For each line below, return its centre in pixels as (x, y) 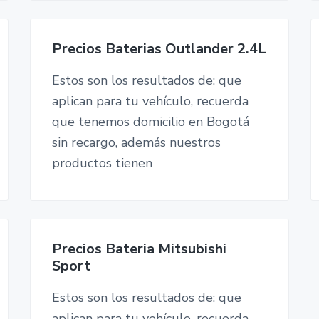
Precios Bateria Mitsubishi (139, 249)
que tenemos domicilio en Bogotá (150, 122)
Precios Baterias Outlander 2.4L (159, 49)
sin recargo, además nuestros (136, 143)
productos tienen (102, 163)
